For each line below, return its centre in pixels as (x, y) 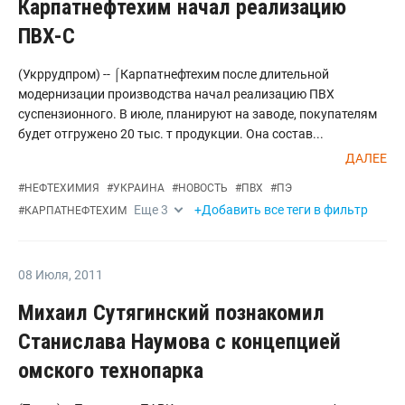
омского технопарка (111, 371)
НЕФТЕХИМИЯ (62, 188)
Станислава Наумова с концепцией (179, 342)
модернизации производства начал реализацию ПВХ (176, 94)
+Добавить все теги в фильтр (281, 210)
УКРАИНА (139, 188)
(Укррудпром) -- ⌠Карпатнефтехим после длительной (174, 74)
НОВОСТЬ (203, 188)
